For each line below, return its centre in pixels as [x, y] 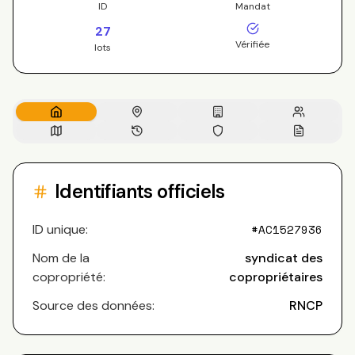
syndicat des [284, 258]
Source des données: [94, 305]
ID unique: [60, 229]
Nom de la [61, 258]
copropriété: [69, 277]
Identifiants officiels [140, 191]
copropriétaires [276, 277]
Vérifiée [252, 44]
